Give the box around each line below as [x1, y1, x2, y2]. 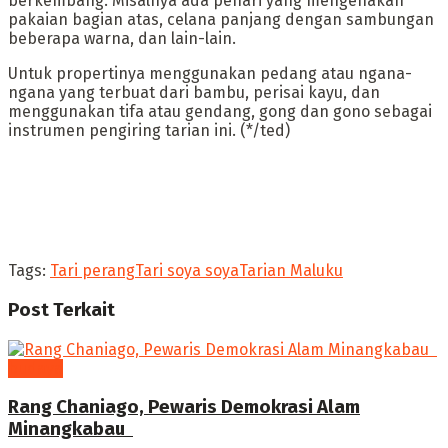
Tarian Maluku [239, 261, 343, 281]
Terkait [49, 298, 115, 321]
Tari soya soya [135, 261, 239, 281]
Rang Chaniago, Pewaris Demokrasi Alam [8, 396, 360, 419]
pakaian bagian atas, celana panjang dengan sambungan [8, 10, 434, 30]
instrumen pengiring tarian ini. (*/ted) [8, 121, 290, 141]
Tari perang [50, 261, 135, 281]
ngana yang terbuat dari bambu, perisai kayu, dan [8, 83, 380, 103]
